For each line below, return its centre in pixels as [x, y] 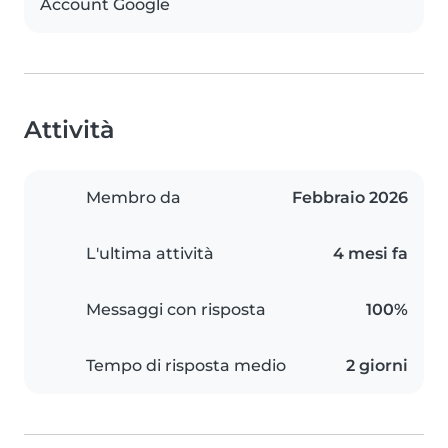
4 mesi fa [370, 254]
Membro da [133, 198]
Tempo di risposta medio [186, 366]
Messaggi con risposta [176, 310]
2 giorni [377, 366]
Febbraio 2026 [350, 198]
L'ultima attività [150, 254]
